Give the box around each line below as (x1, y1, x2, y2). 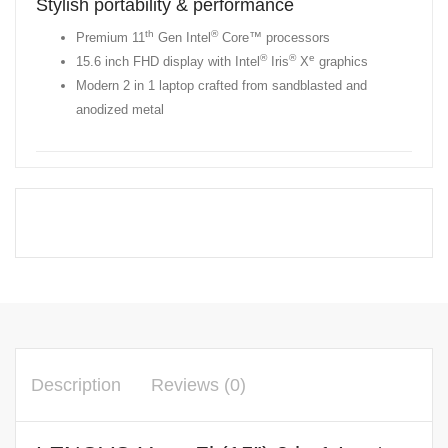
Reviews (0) (151, 374, 246, 395)
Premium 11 (76, 29, 145, 45)
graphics (315, 53, 368, 69)
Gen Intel (154, 29, 211, 45)
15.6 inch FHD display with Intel (76, 53, 260, 69)
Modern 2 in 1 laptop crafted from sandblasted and (76, 77, 367, 93)
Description (31, 374, 121, 395)
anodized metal (76, 101, 164, 117)
